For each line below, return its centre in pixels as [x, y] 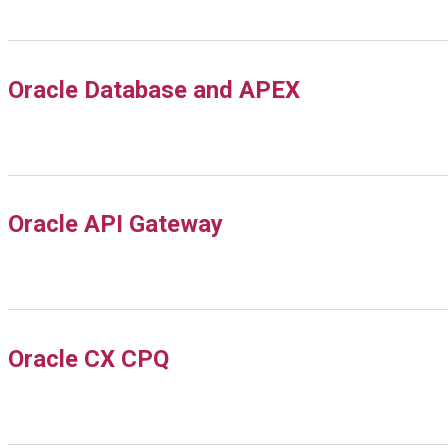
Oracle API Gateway [115, 224]
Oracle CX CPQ [88, 358]
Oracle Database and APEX [154, 89]
